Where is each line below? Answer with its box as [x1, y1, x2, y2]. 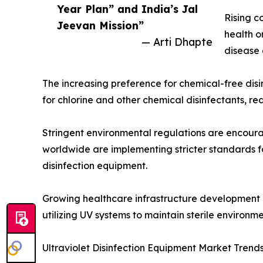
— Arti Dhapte [141, 35, 213, 48]
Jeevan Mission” [57, 18, 144, 32]
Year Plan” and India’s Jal [57, 2, 198, 15]
